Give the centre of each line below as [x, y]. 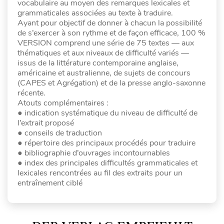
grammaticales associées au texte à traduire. [95, 13]
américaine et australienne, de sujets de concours [104, 73]
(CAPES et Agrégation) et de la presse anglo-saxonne [111, 83]
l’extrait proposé [46, 123]
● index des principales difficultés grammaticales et [107, 163]
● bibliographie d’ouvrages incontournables [94, 153]
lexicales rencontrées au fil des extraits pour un [100, 173]
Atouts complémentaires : [63, 103]
